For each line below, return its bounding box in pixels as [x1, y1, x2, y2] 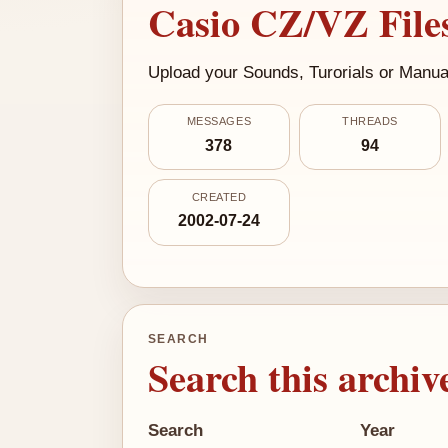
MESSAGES [186, 115, 252, 128]
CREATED [191, 190, 247, 203]
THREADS [342, 115, 398, 128]
